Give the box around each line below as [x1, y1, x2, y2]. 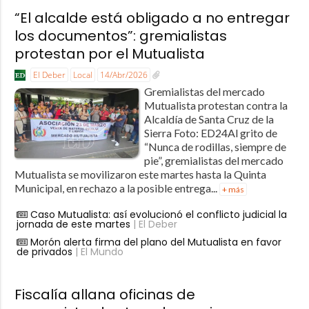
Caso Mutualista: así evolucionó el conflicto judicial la [30, 207, 287, 221]
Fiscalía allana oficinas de [14, 284, 195, 304]
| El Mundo [72, 244, 123, 259]
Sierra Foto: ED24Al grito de [143, 126, 277, 139]
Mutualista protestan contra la [143, 98, 288, 112]
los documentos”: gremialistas [14, 26, 227, 46]
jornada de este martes [16, 217, 130, 231]
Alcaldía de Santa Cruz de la [143, 112, 274, 126]
